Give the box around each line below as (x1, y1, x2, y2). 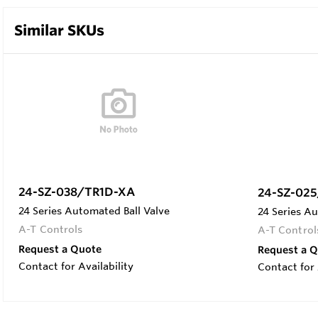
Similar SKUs (14, 21, 104, 39)
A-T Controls (18, 222, 83, 236)
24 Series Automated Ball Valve (18, 204, 170, 217)
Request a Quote (18, 242, 102, 256)
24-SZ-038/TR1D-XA (18, 184, 135, 199)
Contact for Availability (18, 259, 133, 273)
